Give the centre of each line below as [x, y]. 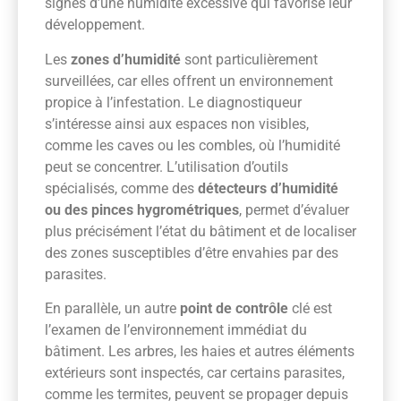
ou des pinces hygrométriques [142, 209]
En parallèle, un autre [112, 308]
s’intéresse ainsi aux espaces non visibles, [177, 124]
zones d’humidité [126, 59]
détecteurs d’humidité [268, 188]
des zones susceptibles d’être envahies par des [192, 252]
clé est [310, 308]
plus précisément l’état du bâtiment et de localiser [200, 231]
